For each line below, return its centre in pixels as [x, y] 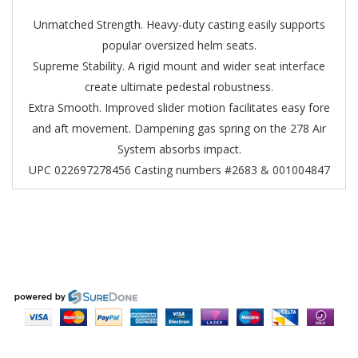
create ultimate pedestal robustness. [179, 87]
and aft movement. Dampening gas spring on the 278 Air [179, 128]
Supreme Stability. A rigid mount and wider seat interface [179, 66]
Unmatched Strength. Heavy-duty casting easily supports [179, 24]
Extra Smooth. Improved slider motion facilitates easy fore [179, 107]
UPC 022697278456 [80, 170]
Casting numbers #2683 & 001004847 [232, 170]
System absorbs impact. [179, 149]
